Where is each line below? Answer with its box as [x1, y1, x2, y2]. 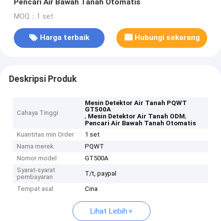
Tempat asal [17, 185, 54, 193]
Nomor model [17, 154, 57, 162]
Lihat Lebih [89, 207, 127, 216]
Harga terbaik [39, 33, 89, 42]
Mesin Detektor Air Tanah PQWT [85, 99, 187, 107]
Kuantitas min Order [17, 131, 74, 139]
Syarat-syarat [17, 166, 56, 174]
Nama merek [17, 143, 54, 150]
